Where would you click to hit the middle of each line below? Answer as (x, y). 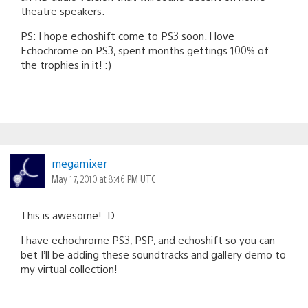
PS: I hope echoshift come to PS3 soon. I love (128, 35)
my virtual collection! (69, 268)
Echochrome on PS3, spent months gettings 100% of (145, 49)
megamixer (79, 163)
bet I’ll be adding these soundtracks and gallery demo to (153, 254)
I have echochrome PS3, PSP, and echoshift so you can (148, 239)
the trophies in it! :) (66, 64)
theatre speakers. (63, 10)
